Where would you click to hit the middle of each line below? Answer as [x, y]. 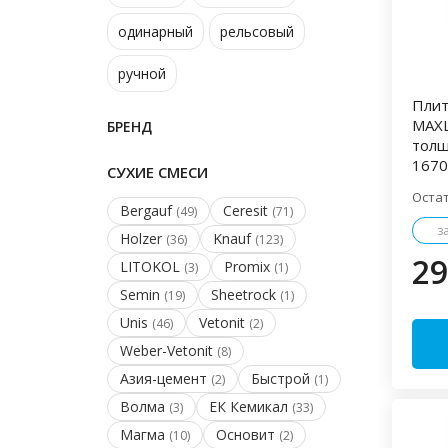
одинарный [155, 31]
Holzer [143, 238]
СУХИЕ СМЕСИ [157, 172]
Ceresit [247, 210]
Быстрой [282, 378]
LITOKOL [152, 266]
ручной [142, 73]
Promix [249, 266]
